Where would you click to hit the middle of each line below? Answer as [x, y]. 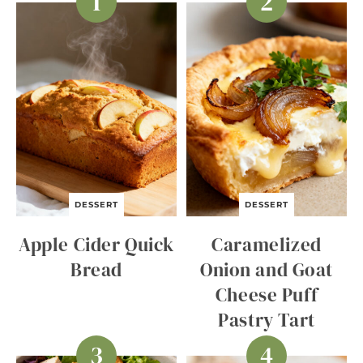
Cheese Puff [267, 295]
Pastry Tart [267, 320]
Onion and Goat [267, 269]
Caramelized [267, 244]
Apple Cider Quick [96, 244]
